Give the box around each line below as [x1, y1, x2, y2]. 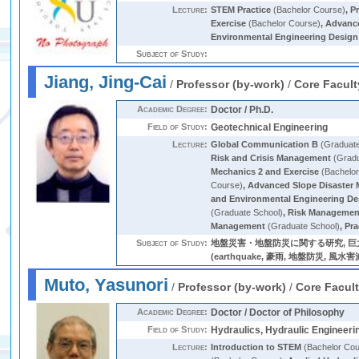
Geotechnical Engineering [211, 122, 329, 133]
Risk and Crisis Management [211, 153, 332, 163]
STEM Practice [211, 5, 272, 14]
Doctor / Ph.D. [211, 104, 274, 115]
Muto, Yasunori [44, 275, 169, 295]
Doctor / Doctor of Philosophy [211, 307, 345, 318]
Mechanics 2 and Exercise [211, 167, 320, 176]
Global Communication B [211, 139, 319, 149]
